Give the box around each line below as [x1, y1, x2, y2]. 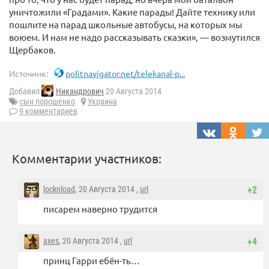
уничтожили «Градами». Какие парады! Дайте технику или [9, 6, 255, 17]
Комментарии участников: [12, 151, 162, 166]
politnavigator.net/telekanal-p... [65, 68, 185, 79]
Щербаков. [9, 44, 56, 55]
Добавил [9, 86, 41, 97]
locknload [43, 184, 75, 195]
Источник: [9, 68, 48, 79]
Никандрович [56, 86, 104, 97]
